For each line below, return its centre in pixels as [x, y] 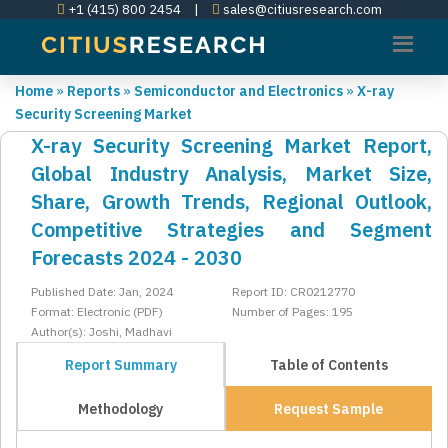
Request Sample [328, 409]
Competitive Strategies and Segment [231, 230]
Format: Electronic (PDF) [97, 312]
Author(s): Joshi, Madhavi [101, 332]
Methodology [120, 409]
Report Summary [120, 365]
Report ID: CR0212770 [293, 292]
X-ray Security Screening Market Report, [231, 146]
